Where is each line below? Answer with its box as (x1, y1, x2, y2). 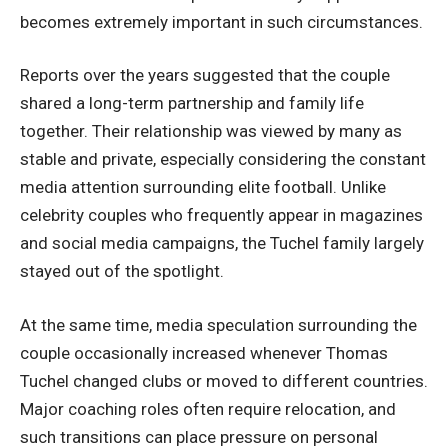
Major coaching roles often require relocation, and (20, 398, 396, 419)
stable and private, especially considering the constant (20, 149, 426, 169)
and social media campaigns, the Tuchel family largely (20, 233, 424, 253)
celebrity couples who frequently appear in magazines (20, 205, 423, 225)
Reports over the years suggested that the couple (20, 65, 390, 85)
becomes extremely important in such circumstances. (20, 11, 423, 32)
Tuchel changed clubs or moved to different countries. (20, 370, 428, 391)
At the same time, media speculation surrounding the (20, 314, 417, 335)
